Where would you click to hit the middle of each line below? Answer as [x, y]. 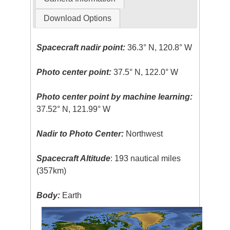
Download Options [77, 18]
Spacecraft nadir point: [81, 48]
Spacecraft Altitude [74, 159]
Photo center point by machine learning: [115, 97]
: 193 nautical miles [146, 159]
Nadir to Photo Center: [80, 134]
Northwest [143, 134]
